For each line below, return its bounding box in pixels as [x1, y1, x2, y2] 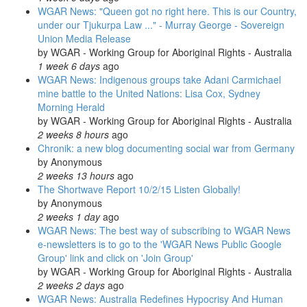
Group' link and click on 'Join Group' [38, 251, 193, 265]
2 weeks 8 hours [38, 127, 109, 141]
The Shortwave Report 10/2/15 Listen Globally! [38, 182, 241, 196]
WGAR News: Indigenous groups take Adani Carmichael [38, 73, 281, 86]
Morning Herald [38, 100, 105, 114]
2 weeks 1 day [38, 210, 100, 223]
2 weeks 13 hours [38, 169, 114, 182]
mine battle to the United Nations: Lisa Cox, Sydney [38, 86, 260, 100]
